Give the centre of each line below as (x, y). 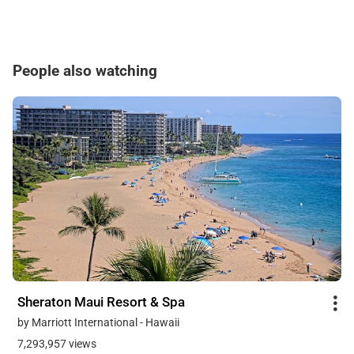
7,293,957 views (57, 343)
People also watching (85, 70)
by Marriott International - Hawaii (98, 322)
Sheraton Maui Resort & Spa (101, 301)
